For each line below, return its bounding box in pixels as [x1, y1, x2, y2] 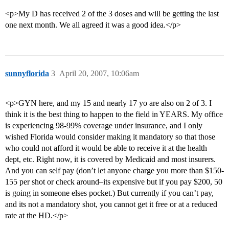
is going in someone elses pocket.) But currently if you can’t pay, [5, 189, 214, 198]
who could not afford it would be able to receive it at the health [5, 144, 207, 153]
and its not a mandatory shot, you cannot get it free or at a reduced [5, 200, 217, 209]
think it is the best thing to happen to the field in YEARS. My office [5, 110, 223, 119]
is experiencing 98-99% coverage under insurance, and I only [5, 121, 202, 130]
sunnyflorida [5, 69, 49, 78]
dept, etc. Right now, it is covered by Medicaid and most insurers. [5, 155, 216, 164]
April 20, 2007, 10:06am [59, 69, 139, 78]
